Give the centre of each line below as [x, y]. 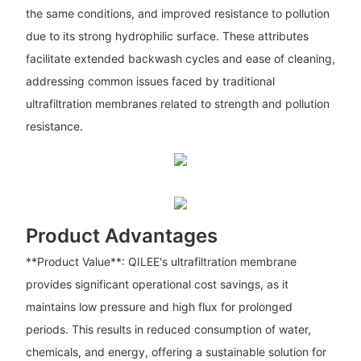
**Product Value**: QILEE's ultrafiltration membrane [161, 262]
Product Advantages [121, 235]
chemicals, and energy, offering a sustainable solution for [176, 352]
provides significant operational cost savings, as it [157, 284]
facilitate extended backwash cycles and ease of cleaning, [180, 58]
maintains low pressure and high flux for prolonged [159, 307]
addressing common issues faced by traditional [150, 81]
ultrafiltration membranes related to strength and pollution [177, 103]
